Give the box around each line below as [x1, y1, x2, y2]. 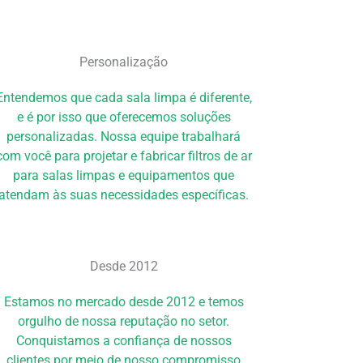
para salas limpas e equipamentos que [13, 168, 235, 184]
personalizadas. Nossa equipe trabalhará [6, 129, 241, 145]
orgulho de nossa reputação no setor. [18, 313, 230, 329]
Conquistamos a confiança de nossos [15, 332, 232, 348]
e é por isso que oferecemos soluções [16, 109, 231, 126]
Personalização [79, 54, 169, 70]
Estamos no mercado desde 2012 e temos [3, 293, 244, 310]
